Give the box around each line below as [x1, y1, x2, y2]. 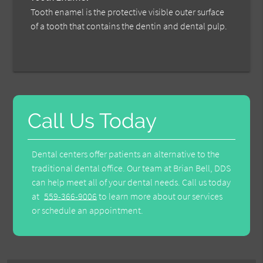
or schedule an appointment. [32, 204, 144, 217]
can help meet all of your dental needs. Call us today [32, 176, 231, 188]
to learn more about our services [97, 190, 223, 203]
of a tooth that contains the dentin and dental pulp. [31, 20, 228, 32]
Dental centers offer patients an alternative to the [32, 148, 220, 160]
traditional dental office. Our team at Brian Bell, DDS [32, 162, 231, 174]
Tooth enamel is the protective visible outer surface [31, 6, 225, 18]
